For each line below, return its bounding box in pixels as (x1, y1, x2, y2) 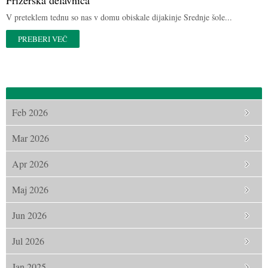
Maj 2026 (12, 183, 48, 196)
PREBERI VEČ (18, 33, 68, 44)
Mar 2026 (12, 132, 49, 144)
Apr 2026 (12, 157, 48, 170)
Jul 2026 (12, 234, 44, 247)
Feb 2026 (12, 106, 48, 118)
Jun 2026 (12, 209, 47, 221)
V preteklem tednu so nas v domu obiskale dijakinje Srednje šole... (6, 11, 232, 23)
